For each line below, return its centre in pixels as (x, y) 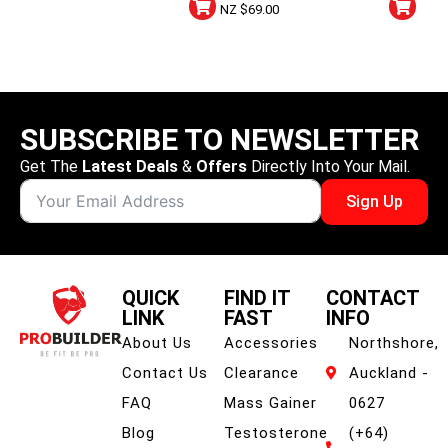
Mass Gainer (270, 403)
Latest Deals (130, 166)
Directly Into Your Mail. (328, 166)
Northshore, (393, 343)
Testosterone (276, 433)
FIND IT (257, 298)
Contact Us (165, 373)
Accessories (271, 343)
